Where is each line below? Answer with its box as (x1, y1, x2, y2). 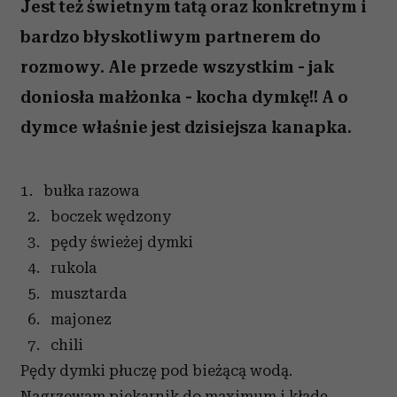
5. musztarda (20, 284, 127, 302)
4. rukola (20, 259, 97, 276)
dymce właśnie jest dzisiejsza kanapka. (20, 117, 352, 137)
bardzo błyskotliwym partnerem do (20, 27, 321, 47)
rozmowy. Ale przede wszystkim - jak (20, 57, 334, 77)
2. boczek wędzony (20, 207, 171, 225)
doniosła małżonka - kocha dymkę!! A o (20, 87, 348, 107)
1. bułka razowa (20, 182, 139, 199)
